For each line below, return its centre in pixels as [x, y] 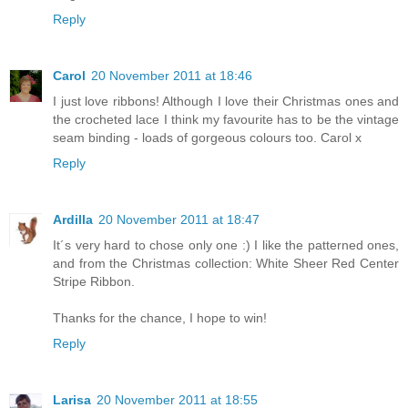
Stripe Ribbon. [94, 281]
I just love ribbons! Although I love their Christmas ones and [226, 101]
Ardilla [73, 219]
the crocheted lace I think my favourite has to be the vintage [226, 119]
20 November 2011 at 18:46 [172, 75]
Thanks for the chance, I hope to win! [160, 317]
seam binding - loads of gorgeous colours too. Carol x [207, 137]
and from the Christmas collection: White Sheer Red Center [226, 263]
